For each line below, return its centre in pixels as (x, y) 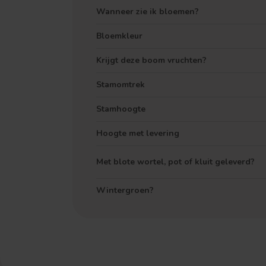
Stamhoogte (121, 109)
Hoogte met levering (138, 133)
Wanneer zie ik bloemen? (148, 12)
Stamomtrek (121, 85)
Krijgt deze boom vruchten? (151, 60)
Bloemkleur (119, 36)
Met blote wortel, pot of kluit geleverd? (175, 162)
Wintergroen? (125, 190)
